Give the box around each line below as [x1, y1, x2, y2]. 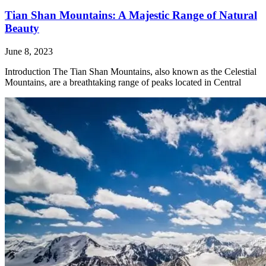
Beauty [5, 21, 39, 34]
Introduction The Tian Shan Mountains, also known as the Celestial [5, 66, 256, 77]
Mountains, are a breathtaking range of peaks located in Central [5, 77, 241, 87]
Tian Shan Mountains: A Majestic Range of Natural [5, 8, 257, 21]
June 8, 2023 [5, 46, 53, 56]
